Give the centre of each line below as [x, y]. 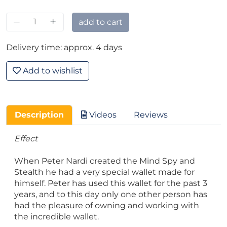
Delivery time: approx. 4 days [64, 47]
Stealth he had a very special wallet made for [104, 172]
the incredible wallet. [56, 216]
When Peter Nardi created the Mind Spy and [105, 161]
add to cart [101, 22]
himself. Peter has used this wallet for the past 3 [111, 183]
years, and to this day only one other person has [111, 194]
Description [39, 115]
